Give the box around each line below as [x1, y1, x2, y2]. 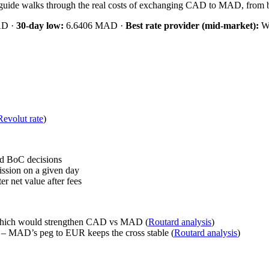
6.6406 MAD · [64, 20, 125, 31]
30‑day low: [16, 20, 64, 31]
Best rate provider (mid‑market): [125, 20, 259, 31]
